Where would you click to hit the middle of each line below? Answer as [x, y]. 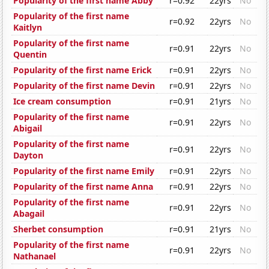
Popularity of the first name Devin [84, 86]
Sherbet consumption [59, 229]
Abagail [29, 214]
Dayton [29, 156]
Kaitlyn [28, 28]
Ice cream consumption [62, 101]
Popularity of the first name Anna [83, 187]
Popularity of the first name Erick [83, 70]
